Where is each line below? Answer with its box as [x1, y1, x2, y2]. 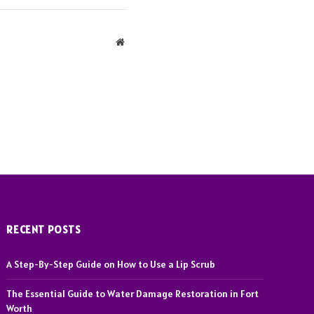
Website [123, 36, 155, 46]
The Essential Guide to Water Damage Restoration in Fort [6, 287, 259, 300]
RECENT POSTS [6, 222, 81, 236]
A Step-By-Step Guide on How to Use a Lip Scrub [6, 257, 216, 271]
